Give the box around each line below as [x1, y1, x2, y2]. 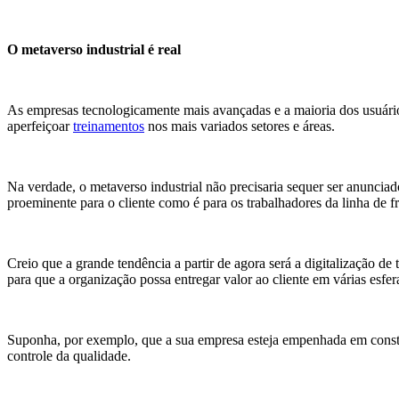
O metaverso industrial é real [7, 42, 181, 58]
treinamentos [73, 118, 144, 134]
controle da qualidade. [7, 348, 131, 364]
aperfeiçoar [7, 118, 73, 134]
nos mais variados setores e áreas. [144, 118, 335, 134]
